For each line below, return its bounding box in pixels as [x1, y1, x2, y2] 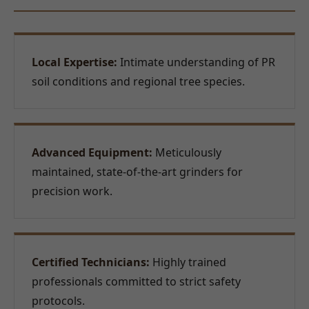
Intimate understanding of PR [117, 54, 275, 70]
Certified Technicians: [32, 254, 150, 270]
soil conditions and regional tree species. [32, 73, 245, 89]
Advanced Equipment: [32, 144, 152, 160]
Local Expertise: [32, 54, 117, 70]
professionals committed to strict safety [32, 273, 241, 289]
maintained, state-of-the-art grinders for [32, 163, 243, 179]
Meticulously [152, 144, 221, 160]
